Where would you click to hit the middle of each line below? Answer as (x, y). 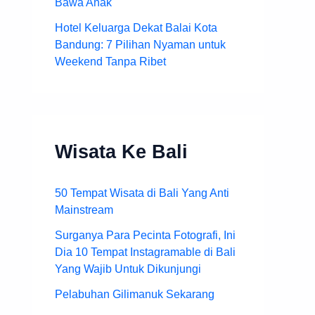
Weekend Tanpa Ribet (110, 61)
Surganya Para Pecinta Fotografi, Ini (145, 235)
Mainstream (84, 210)
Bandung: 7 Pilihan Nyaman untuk (140, 44)
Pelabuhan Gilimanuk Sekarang (135, 294)
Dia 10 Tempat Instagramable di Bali (145, 252)
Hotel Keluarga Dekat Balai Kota (136, 27)
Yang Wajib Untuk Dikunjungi (128, 269)
